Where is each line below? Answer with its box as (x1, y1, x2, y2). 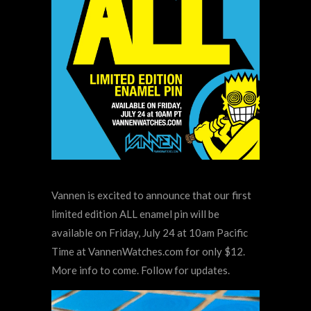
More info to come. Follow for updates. (51, 264, 230, 277)
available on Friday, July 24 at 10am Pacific (51, 226, 248, 239)
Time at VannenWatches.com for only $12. (51, 245, 245, 258)
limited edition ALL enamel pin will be (51, 208, 219, 221)
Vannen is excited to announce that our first (51, 189, 251, 202)
